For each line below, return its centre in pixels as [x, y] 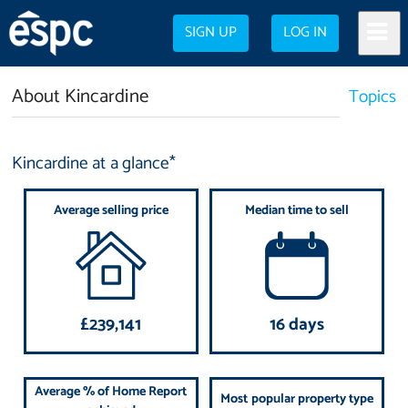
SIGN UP [211, 33]
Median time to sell [297, 211]
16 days [297, 325]
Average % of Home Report [111, 391]
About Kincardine [80, 96]
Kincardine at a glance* [94, 164]
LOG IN [306, 33]
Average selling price [111, 211]
